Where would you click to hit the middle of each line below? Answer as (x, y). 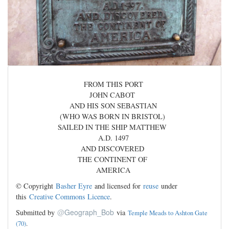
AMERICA (114, 170)
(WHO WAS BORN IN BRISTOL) (114, 116)
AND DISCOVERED (114, 148)
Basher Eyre (74, 186)
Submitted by (37, 212)
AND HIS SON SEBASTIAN (114, 105)
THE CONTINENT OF (114, 159)
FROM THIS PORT (114, 84)
